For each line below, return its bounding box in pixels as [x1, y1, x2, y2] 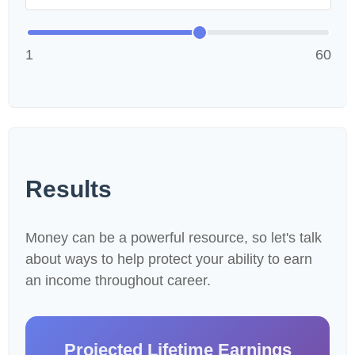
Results [25, 176, 112, 202]
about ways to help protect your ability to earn [25, 251, 312, 267]
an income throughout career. [25, 273, 211, 288]
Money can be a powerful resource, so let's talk [25, 230, 322, 246]
